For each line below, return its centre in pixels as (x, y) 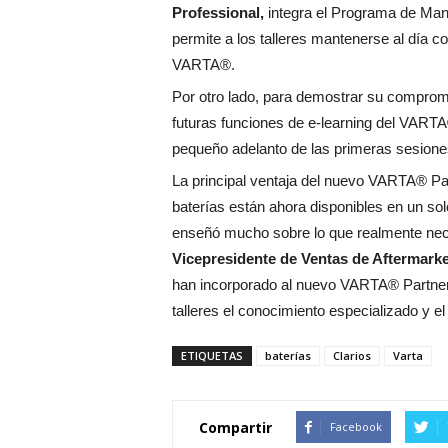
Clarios (352, 356)
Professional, (218, 13)
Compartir (235, 427)
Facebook (356, 427)
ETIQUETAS (212, 356)
